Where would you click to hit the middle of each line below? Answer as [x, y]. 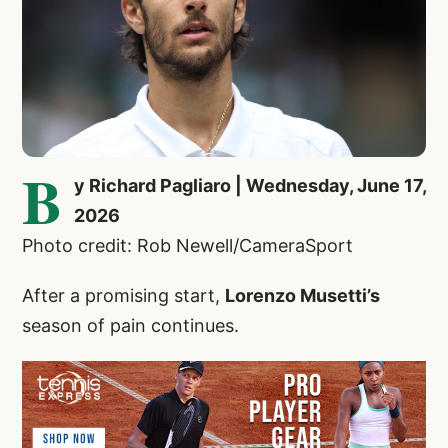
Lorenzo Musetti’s [302, 296]
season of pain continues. [130, 326]
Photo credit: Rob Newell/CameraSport [187, 246]
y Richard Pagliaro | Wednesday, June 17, [250, 186]
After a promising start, [123, 296]
